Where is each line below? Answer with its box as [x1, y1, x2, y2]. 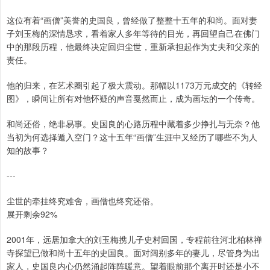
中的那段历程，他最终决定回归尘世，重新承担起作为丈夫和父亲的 [7, 40, 260, 53]
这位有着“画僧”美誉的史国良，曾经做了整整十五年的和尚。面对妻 [7, 14, 257, 27]
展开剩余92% [7, 208, 57, 221]
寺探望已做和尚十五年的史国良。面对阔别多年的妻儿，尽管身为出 [7, 246, 260, 259]
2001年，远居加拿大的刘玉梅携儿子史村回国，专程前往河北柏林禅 [7, 233, 262, 246]
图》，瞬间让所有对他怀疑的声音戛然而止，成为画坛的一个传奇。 [7, 92, 260, 105]
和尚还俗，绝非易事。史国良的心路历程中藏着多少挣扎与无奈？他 [7, 118, 260, 130]
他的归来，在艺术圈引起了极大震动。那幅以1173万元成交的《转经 [7, 79, 262, 92]
